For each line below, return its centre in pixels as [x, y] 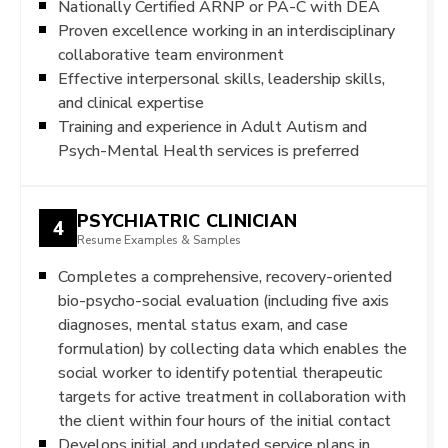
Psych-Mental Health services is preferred [208, 150]
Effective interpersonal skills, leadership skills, [221, 78]
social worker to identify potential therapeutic [220, 372]
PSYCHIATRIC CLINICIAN [187, 220]
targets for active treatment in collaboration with [232, 396]
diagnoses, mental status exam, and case [203, 324]
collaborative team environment [171, 54]
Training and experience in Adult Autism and [212, 126]
